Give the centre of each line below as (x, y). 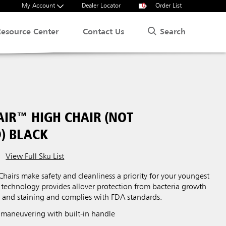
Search (173, 32)
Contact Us (104, 32)
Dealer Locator (101, 6)
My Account (39, 6)
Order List (167, 6)
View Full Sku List (35, 157)
